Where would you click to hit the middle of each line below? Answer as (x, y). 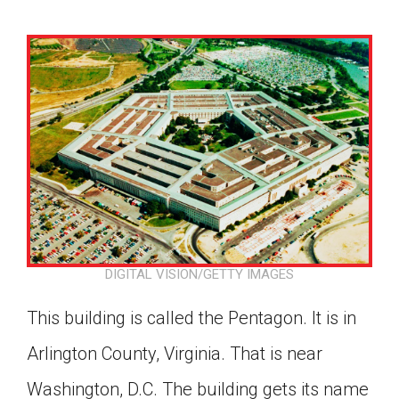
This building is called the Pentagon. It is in (191, 318)
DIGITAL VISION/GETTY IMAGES (199, 275)
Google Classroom (199, 364)
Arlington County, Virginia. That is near (175, 354)
